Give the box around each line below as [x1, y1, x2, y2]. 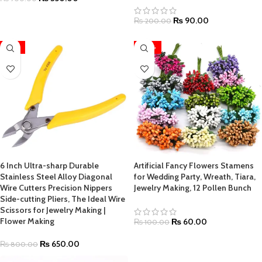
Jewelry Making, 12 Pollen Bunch [134, 182, 251, 193]
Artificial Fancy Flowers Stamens [134, 160, 254, 171]
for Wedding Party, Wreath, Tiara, [134, 171, 256, 182]
